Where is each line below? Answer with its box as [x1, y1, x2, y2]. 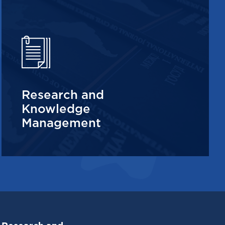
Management [21, 118, 101, 129]
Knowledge [21, 103, 90, 115]
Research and [21, 89, 104, 101]
